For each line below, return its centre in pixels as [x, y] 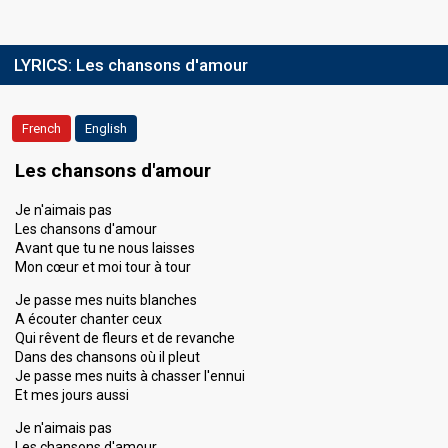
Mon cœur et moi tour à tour [103, 267]
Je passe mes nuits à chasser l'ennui [130, 376]
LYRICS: [45, 65]
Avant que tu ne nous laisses [105, 248]
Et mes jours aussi [72, 395]
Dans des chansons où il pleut [107, 357]
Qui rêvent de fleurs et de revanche [125, 338]
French [41, 128]
